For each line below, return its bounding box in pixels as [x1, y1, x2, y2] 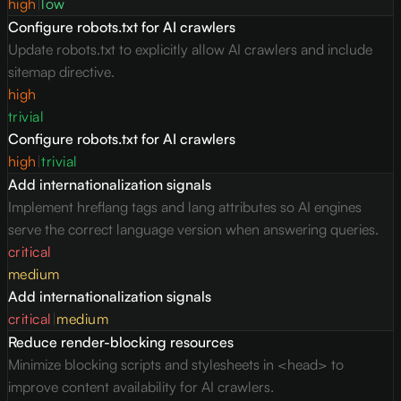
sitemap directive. [8, 63, 115, 81]
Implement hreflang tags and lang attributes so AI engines [8, 198, 362, 217]
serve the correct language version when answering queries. [8, 220, 379, 239]
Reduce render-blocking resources [8, 333, 234, 352]
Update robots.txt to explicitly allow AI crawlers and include [8, 40, 372, 59]
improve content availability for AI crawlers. [8, 378, 274, 397]
